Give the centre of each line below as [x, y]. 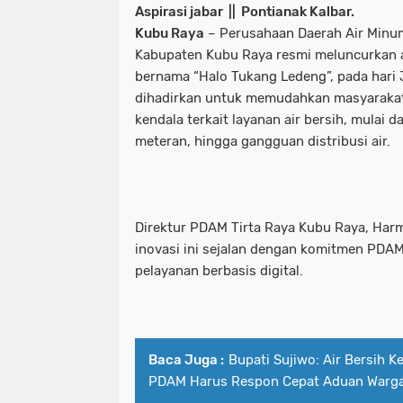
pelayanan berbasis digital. [219, 271]
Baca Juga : [186, 360]
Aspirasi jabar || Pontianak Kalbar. [245, 12]
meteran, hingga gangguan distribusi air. [263, 142]
